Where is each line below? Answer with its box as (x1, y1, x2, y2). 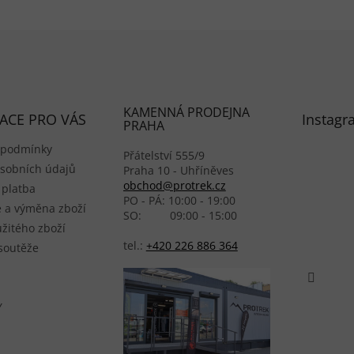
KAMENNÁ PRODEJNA (122, 103, 250, 121)
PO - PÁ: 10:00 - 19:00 (122, 192, 235, 208)
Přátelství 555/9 (122, 147, 205, 163)
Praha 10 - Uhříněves (122, 162, 234, 178)
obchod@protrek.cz (122, 177, 226, 193)
